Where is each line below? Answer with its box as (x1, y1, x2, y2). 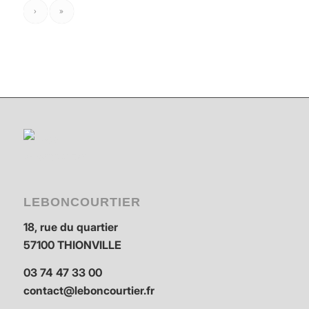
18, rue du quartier (23, 220, 118, 235)
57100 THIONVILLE (23, 238, 121, 252)
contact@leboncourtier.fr (23, 283, 154, 297)
